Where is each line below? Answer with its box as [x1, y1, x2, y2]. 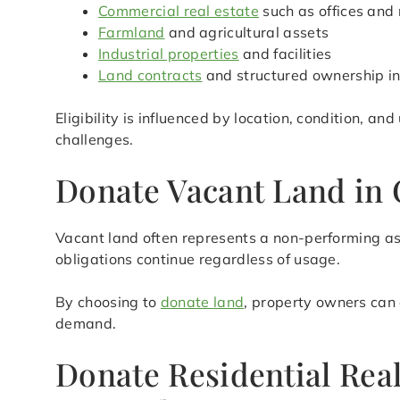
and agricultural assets [164, 23, 329, 42]
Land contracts [98, 66, 203, 85]
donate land [160, 293, 245, 312]
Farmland [98, 23, 165, 42]
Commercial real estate [98, 2, 260, 21]
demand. [55, 314, 117, 333]
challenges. [55, 130, 134, 149]
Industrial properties [98, 45, 239, 63]
